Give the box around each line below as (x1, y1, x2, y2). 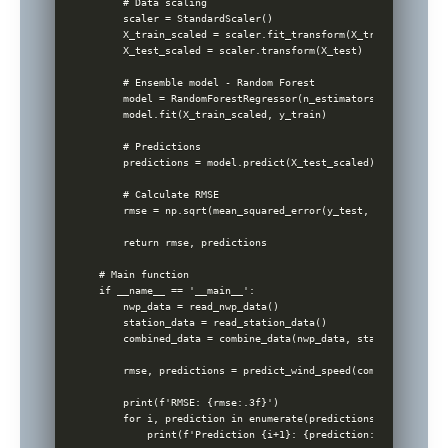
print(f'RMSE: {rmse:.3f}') (99, 396, 280, 408)
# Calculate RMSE (99, 188, 220, 200)
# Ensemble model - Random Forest (99, 76, 316, 88)
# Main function (99, 268, 190, 280)
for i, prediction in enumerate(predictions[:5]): (99, 412, 412, 424)
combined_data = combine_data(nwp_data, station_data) (99, 332, 436, 344)
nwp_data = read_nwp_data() (99, 300, 280, 312)
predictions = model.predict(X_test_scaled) (99, 156, 376, 168)
